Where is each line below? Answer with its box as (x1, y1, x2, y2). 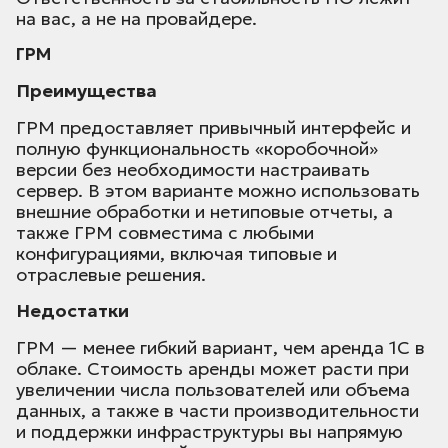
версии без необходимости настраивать (16, 158, 370, 182)
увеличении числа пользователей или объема (16, 378, 410, 402)
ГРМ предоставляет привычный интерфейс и (16, 116, 411, 140)
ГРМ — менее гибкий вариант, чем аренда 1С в (16, 336, 425, 360)
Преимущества (16, 79, 157, 103)
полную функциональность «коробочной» (16, 137, 378, 161)
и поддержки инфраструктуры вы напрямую (16, 420, 403, 444)
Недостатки (16, 299, 129, 323)
